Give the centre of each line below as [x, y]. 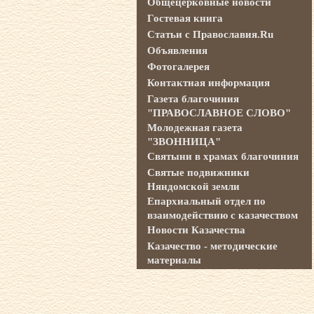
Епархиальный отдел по [206, 201]
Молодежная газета [194, 128]
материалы [174, 259]
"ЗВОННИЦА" [184, 141]
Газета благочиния [193, 99]
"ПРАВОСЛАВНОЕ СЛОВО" [219, 112]
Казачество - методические [212, 246]
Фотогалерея [178, 67]
